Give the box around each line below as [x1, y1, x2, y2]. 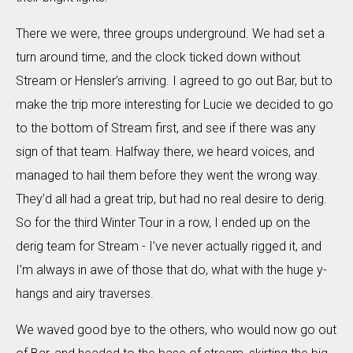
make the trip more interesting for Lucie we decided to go [16, 96, 333, 112]
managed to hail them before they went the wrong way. [16, 167, 320, 183]
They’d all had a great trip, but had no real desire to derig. [16, 191, 327, 206]
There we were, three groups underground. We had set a [16, 25, 325, 41]
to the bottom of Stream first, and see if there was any [16, 120, 316, 136]
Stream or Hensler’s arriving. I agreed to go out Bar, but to [16, 72, 333, 88]
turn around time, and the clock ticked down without [16, 49, 300, 65]
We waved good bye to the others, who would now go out [16, 321, 336, 337]
